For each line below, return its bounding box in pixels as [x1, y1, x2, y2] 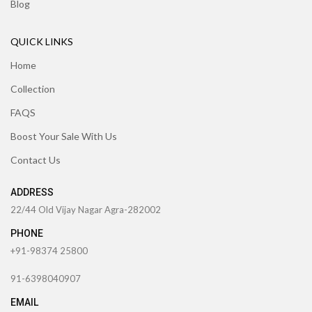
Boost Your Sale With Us [10, 130, 117, 142]
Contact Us [10, 153, 61, 166]
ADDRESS [10, 186, 54, 198]
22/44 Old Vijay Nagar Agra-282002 [10, 203, 161, 215]
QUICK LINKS [10, 35, 73, 47]
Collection [10, 82, 55, 95]
